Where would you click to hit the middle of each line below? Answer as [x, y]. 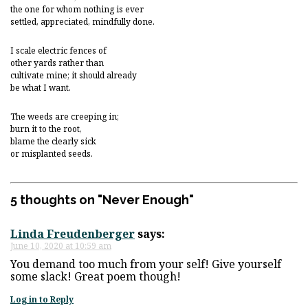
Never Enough [146, 199]
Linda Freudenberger [73, 233]
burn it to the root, [46, 129]
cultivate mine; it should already [74, 75]
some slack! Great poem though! [96, 276]
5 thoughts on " [56, 199]
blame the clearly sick [53, 141]
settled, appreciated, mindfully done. [82, 22]
